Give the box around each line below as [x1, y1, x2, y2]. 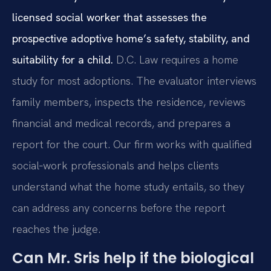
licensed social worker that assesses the [12, 10, 207, 25]
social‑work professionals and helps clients [12, 158, 219, 173]
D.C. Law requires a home [113, 53, 238, 67]
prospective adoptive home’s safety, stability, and [12, 31, 250, 46]
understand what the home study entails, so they [12, 180, 244, 194]
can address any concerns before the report [12, 201, 226, 215]
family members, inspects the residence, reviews [12, 95, 246, 109]
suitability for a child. [12, 53, 113, 67]
